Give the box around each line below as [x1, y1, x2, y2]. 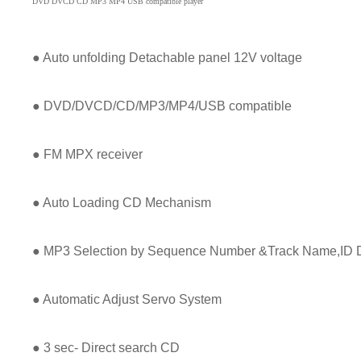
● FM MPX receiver [32, 147, 143, 161]
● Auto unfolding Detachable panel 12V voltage [32, 50, 302, 64]
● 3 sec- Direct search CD [32, 340, 180, 355]
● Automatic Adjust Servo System [32, 292, 222, 306]
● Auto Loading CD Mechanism [32, 195, 211, 210]
